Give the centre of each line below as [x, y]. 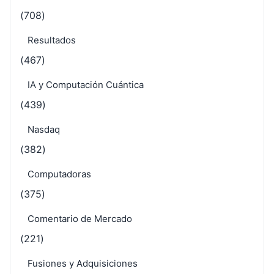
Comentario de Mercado [80, 218]
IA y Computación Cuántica [86, 84]
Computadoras [59, 174]
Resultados [52, 40]
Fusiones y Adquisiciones [83, 263]
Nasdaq [44, 129]
